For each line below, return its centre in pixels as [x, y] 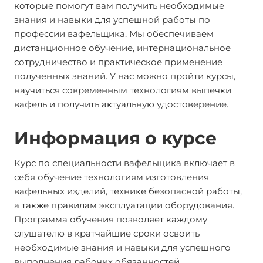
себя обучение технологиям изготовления [112, 177]
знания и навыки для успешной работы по [112, 20]
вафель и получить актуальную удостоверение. [121, 104]
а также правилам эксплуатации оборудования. [124, 205]
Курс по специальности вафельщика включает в [124, 163]
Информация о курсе [115, 138]
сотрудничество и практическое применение [118, 62]
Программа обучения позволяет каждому [111, 219]
